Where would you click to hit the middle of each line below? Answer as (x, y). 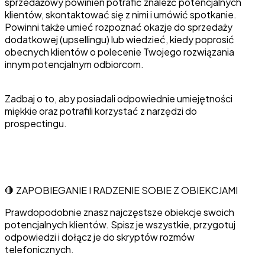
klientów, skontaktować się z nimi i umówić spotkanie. (121, 14)
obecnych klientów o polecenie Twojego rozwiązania (119, 51)
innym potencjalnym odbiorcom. (74, 64)
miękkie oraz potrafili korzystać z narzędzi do (101, 111)
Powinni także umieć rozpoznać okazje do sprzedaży (119, 27)
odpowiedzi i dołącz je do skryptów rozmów (100, 237)
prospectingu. (36, 123)
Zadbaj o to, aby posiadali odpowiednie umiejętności (119, 98)
